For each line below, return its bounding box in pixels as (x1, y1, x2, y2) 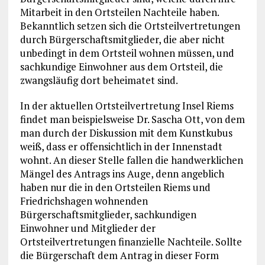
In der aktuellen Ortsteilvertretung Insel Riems (20, 98, 234, 112)
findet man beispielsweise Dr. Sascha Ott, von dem (20, 112, 245, 126)
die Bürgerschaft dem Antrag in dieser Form (20, 248, 219, 262)
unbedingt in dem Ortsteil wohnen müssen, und (20, 46, 234, 60)
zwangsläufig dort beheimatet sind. (20, 73, 178, 87)
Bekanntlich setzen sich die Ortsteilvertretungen (20, 18, 240, 33)
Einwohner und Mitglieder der (20, 221, 156, 235)
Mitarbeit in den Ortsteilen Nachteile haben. (20, 5, 219, 19)
